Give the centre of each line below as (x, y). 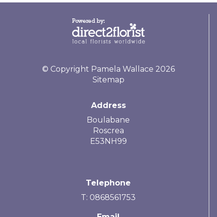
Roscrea (108, 131)
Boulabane (108, 120)
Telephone (108, 183)
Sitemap (108, 80)
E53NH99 (108, 141)
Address (108, 106)
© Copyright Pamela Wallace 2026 (108, 69)
